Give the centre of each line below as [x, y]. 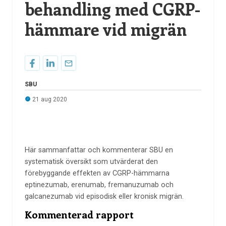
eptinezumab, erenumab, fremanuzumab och [99, 185]
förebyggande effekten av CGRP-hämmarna [97, 173]
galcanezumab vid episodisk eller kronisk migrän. [104, 196]
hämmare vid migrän [105, 29]
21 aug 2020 [49, 100]
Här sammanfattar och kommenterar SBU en [99, 150]
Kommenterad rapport [79, 214]
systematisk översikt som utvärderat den [91, 161]
